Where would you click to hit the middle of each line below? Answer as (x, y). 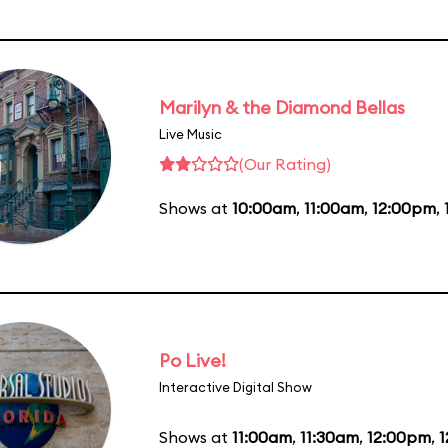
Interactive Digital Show (235, 386)
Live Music (190, 133)
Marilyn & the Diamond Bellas (282, 107)
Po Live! (192, 360)
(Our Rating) (285, 163)
